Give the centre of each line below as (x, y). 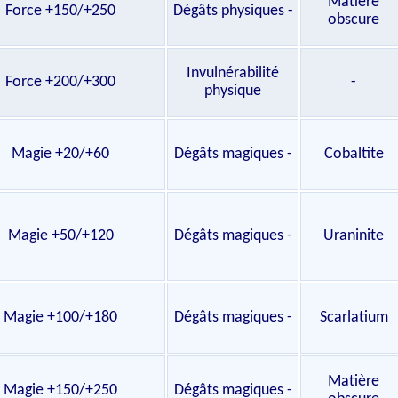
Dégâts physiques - (233, 11)
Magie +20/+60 (60, 154)
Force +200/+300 (60, 82)
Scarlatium (354, 318)
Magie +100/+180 (60, 318)
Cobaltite (354, 154)
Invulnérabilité (233, 73)
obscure (354, 20)
